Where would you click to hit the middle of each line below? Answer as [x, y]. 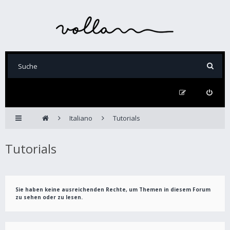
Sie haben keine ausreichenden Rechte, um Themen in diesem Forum [113, 189]
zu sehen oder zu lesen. [49, 197]
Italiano [81, 118]
